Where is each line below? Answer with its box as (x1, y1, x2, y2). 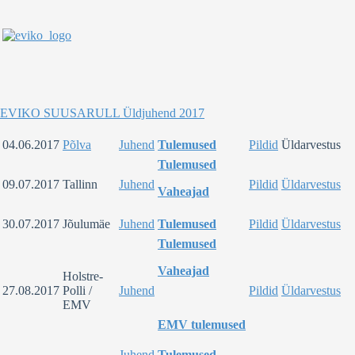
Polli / (63, 283, 92, 297)
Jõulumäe (63, 216, 110, 231)
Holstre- (63, 269, 103, 283)
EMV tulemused (158, 317, 246, 331)
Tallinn (63, 177, 97, 191)
